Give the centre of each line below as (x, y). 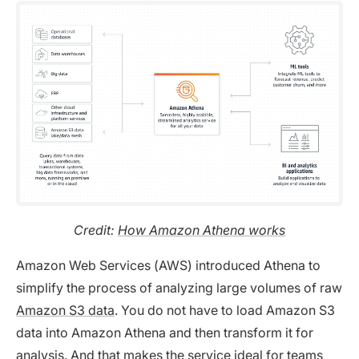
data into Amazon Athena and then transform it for (165, 333)
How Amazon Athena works (202, 230)
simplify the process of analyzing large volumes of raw (179, 288)
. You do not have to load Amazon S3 (225, 311)
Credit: (96, 230)
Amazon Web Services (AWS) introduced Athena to (168, 266)
